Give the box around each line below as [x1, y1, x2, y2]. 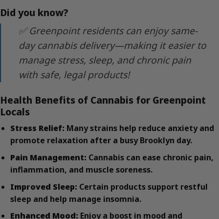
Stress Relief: [10, 123, 65, 134]
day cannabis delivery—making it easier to [19, 38, 206, 52]
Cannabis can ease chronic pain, [86, 152, 214, 163]
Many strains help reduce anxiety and [64, 123, 214, 134]
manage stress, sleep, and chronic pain [19, 53, 191, 66]
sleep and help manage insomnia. [10, 193, 141, 204]
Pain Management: [10, 152, 87, 163]
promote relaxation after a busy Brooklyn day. [10, 135, 192, 146]
